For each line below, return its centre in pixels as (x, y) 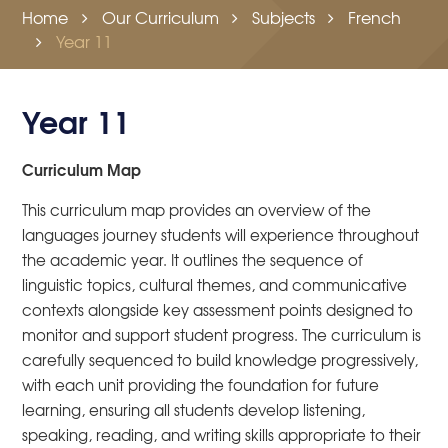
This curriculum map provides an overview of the (197, 210)
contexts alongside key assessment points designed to (218, 310)
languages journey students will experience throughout (221, 235)
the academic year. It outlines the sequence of (193, 260)
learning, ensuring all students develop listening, (194, 410)
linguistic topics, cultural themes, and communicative (215, 285)
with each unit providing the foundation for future (201, 385)
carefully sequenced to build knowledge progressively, (220, 360)
